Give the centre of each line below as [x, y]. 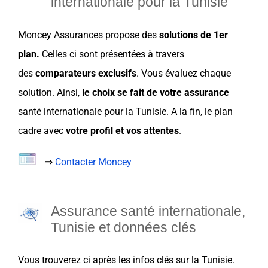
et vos [128, 130]
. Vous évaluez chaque [184, 73]
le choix [98, 92]
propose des [131, 35]
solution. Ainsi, [50, 92]
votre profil [89, 130]
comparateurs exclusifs [85, 73]
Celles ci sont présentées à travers [113, 54]
